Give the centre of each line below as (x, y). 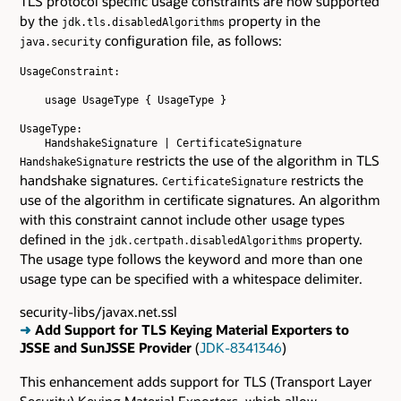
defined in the (64, 239)
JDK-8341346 (241, 348)
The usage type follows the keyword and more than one (191, 259)
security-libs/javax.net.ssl (98, 312)
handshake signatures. (91, 180)
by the (41, 20)
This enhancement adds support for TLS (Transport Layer (196, 381)
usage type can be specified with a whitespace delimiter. (191, 279)
